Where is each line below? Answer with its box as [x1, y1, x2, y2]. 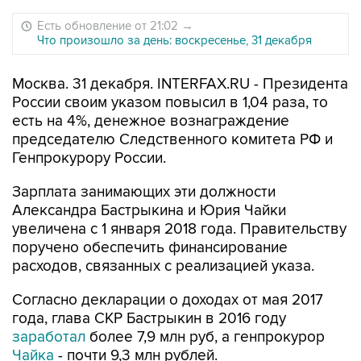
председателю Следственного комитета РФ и [12, 131, 333, 149]
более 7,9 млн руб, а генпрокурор [85, 328, 325, 346]
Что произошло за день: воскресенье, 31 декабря [37, 33, 312, 48]
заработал [12, 328, 85, 346]
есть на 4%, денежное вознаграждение [12, 112, 289, 131]
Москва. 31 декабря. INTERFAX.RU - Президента [12, 75, 348, 93]
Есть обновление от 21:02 [37, 19, 181, 33]
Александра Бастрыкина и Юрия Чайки [12, 201, 286, 220]
